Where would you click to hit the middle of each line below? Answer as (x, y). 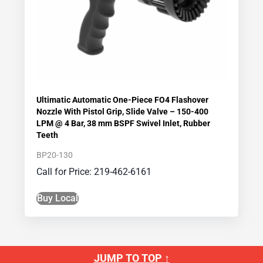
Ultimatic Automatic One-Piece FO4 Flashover (123, 100)
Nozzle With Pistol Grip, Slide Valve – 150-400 (123, 111)
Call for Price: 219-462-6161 (94, 171)
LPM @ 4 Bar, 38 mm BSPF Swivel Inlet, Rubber (124, 123)
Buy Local (58, 198)
